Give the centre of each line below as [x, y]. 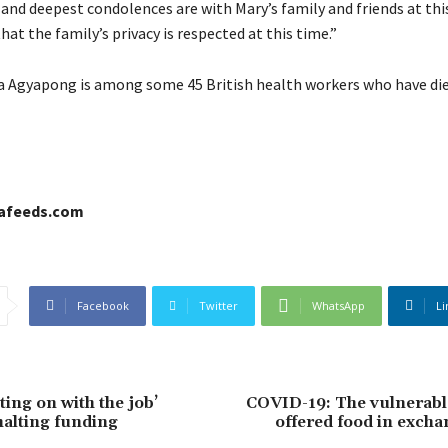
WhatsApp [338, 305]
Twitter [218, 305]
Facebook [102, 305]
